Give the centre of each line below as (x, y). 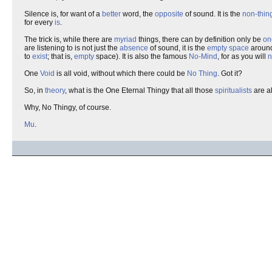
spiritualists (233, 90)
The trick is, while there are (69, 39)
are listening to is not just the (72, 48)
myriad (125, 39)
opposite (169, 14)
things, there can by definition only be (200, 39)
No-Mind (203, 56)
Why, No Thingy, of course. (68, 107)
